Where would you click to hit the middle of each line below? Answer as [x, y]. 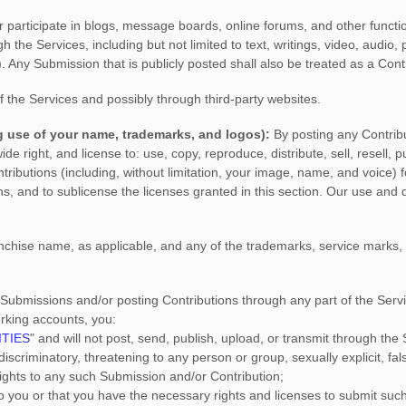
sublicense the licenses [123, 191]
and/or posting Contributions [155, 300]
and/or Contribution [223, 376]
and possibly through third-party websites [198, 99]
